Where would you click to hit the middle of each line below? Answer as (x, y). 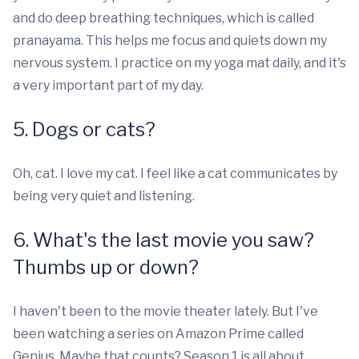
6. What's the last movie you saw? (163, 240)
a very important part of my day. (108, 85)
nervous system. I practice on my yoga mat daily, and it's (179, 63)
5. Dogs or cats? (84, 129)
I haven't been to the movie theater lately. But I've (165, 311)
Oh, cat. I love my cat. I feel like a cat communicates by (175, 173)
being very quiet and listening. (104, 196)
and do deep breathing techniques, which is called (163, 18)
